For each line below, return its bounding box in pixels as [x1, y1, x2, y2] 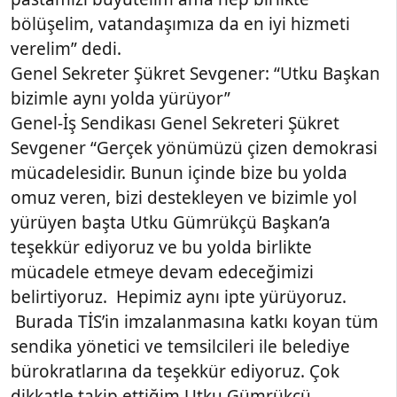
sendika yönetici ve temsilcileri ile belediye [11, 334, 350, 358]
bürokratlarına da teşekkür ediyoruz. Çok [11, 359, 339, 383]
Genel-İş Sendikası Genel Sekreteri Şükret [11, 111, 339, 135]
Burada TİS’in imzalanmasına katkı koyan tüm [11, 309, 378, 333]
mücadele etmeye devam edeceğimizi [11, 260, 314, 284]
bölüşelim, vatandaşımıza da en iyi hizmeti [11, 12, 350, 35]
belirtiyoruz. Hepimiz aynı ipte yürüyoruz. [11, 284, 346, 308]
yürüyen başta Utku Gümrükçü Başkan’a [11, 210, 331, 234]
